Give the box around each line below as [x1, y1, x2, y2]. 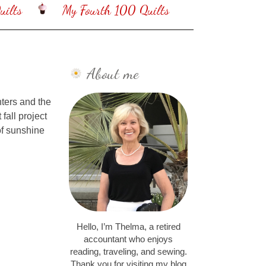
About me [87, 64, 139, 83]
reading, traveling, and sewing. [69, 247, 187, 257]
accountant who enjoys [84, 235, 173, 245]
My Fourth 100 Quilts [62, 2, 169, 18]
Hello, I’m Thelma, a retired [76, 222, 180, 232]
